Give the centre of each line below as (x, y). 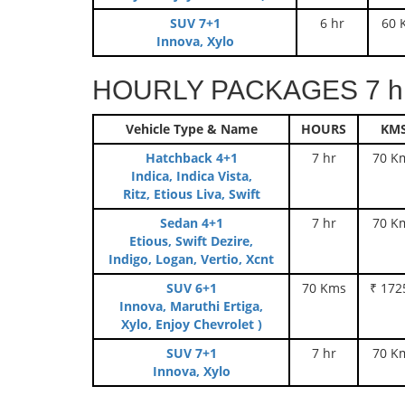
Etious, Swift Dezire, (191, 241)
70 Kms (324, 288)
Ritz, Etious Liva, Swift (191, 194)
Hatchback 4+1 (191, 158)
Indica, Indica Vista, (191, 176)
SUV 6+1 (191, 288)
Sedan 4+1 (191, 223)
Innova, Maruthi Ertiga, (191, 306)
